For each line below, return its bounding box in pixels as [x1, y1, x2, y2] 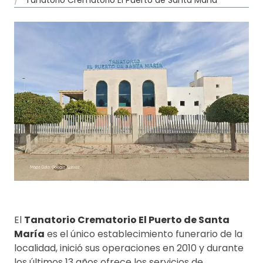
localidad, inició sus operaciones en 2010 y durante [14, 241, 244, 255]
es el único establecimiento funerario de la [45, 227, 242, 241]
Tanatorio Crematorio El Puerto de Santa [24, 213, 230, 227]
